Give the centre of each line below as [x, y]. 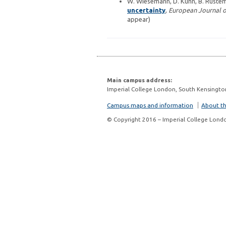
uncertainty [146, 10]
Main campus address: [139, 80]
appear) [139, 19]
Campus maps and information [150, 105]
